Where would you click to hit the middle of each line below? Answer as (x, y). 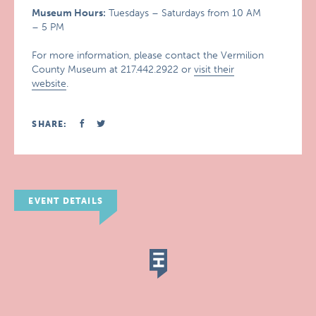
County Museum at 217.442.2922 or (113, 69)
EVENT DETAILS (66, 201)
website (49, 84)
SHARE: (50, 124)
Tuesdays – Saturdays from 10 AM (184, 13)
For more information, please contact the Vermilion (148, 55)
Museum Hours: (69, 13)
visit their (214, 69)
